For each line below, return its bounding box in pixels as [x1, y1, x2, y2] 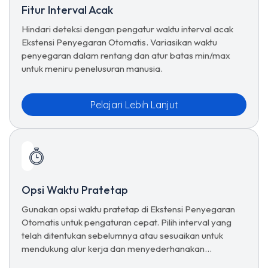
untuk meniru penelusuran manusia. [22, 63, 163, 74]
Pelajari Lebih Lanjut [90, 99, 178, 111]
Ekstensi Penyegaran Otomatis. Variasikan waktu [22, 36, 217, 48]
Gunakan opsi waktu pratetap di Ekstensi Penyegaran [22, 203, 235, 215]
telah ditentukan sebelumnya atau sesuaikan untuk [22, 230, 223, 241]
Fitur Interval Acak [22, 3, 113, 17]
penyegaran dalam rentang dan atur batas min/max [22, 50, 230, 61]
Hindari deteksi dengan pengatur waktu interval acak [22, 23, 233, 35]
